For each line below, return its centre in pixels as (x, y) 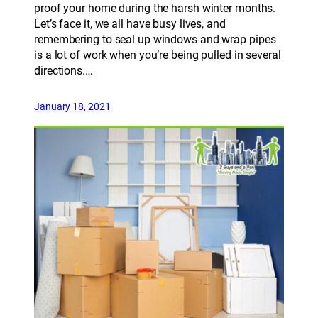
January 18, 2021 (72, 107)
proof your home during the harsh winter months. (155, 9)
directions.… (64, 71)
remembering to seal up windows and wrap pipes (155, 40)
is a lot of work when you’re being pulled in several (158, 55)
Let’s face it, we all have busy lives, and (130, 24)
